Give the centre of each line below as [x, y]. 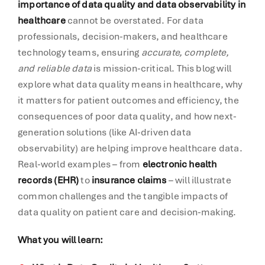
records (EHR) [49, 180]
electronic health [180, 164]
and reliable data [55, 68]
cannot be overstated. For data [134, 20]
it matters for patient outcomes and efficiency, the [128, 100]
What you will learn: [61, 240]
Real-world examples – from [80, 164]
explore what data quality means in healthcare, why [130, 84]
